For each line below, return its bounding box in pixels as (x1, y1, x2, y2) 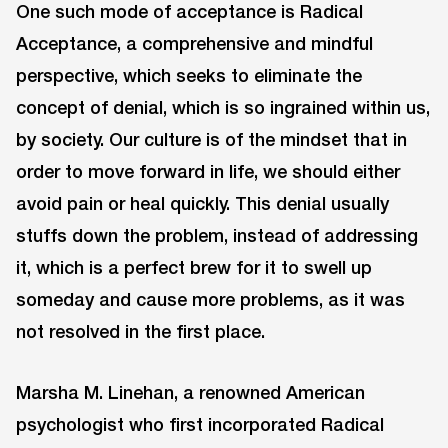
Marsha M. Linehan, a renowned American (16, 380, 365, 403)
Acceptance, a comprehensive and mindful (16, 32, 373, 55)
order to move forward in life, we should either (16, 160, 400, 183)
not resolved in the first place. (16, 320, 265, 343)
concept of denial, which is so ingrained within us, (16, 96, 430, 119)
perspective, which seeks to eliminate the (16, 64, 362, 87)
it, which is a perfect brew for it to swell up (16, 256, 372, 279)
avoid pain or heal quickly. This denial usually (16, 192, 389, 215)
